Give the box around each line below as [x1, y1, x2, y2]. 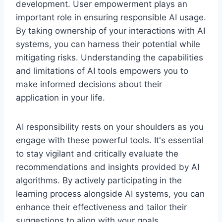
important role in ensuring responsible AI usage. [16, 12, 206, 22]
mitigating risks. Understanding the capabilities [16, 52, 203, 62]
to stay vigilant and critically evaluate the [16, 148, 178, 159]
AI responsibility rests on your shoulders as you [16, 121, 204, 132]
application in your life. [16, 92, 105, 103]
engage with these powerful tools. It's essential [16, 135, 204, 145]
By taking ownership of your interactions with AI [16, 25, 205, 36]
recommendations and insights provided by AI [16, 162, 199, 172]
